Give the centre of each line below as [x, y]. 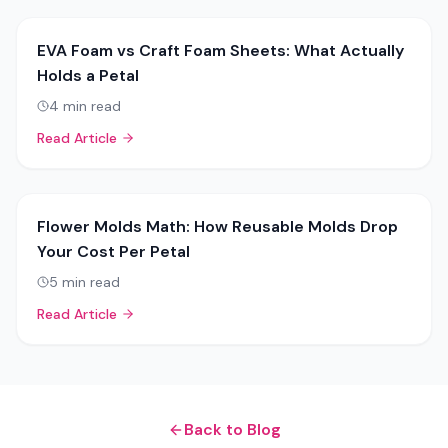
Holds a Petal [88, 75]
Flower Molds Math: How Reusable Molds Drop [217, 226]
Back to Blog [232, 429]
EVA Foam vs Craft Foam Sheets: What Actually [220, 50]
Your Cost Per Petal [113, 251]
